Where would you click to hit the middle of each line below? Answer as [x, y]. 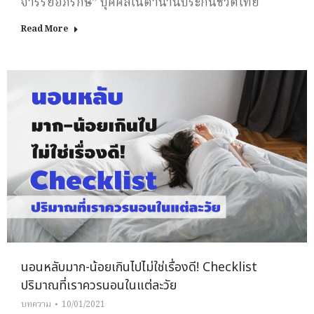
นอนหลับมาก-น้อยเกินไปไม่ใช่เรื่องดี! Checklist [139, 267]
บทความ [36, 304]
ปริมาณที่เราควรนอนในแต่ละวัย [99, 285]
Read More [45, 29]
